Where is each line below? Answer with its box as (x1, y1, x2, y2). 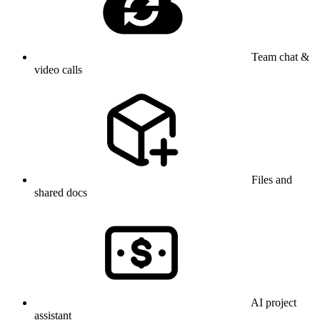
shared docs (34, 186, 87, 199)
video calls (34, 63, 82, 76)
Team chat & (251, 50, 309, 63)
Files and (251, 173, 292, 186)
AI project (251, 296, 296, 309)
